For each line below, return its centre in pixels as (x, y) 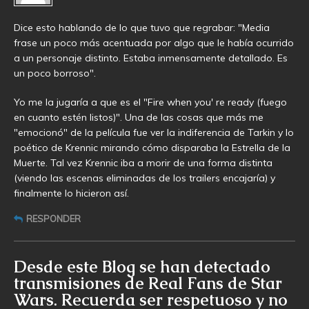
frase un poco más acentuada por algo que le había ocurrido (154, 43)
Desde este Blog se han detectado (142, 267)
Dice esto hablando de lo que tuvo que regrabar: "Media (142, 28)
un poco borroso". (55, 73)
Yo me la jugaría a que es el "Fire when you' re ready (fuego (150, 102)
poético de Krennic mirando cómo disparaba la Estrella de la (152, 148)
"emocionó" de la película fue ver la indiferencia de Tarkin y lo (154, 133)
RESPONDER (53, 219)
